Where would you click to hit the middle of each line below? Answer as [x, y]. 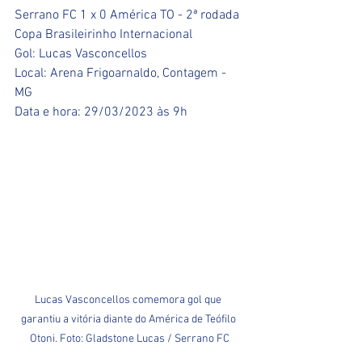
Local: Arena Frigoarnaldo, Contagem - [122, 74]
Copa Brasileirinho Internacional [103, 35]
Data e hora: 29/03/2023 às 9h [101, 113]
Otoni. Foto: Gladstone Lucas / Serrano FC [129, 339]
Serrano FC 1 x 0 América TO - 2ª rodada [128, 16]
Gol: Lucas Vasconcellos [81, 55]
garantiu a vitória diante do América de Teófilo [129, 320]
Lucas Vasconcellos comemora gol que [129, 301]
